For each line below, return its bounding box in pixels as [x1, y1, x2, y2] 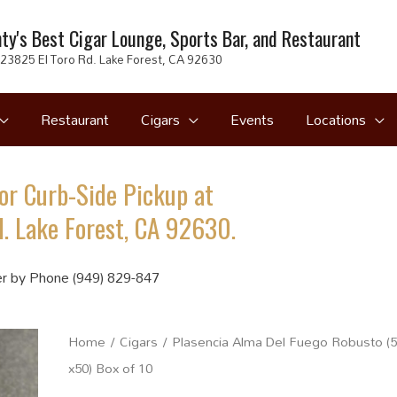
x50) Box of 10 [67, 354, 152, 382]
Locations [305, 105, 366, 134]
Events [230, 105, 274, 134]
